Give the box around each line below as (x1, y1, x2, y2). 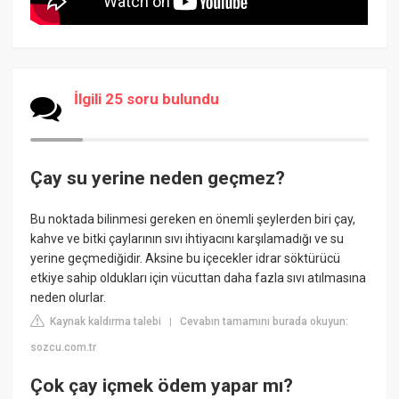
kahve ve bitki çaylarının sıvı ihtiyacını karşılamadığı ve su (30, 231, 345, 246)
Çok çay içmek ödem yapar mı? (30, 375, 294, 397)
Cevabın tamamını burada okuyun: (180, 314, 349, 328)
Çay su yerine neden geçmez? (30, 167, 286, 190)
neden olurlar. (30, 289, 107, 305)
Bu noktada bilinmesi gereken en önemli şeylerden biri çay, (30, 211, 356, 226)
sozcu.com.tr (30, 340, 97, 354)
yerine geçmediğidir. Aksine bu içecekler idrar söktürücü (30, 250, 341, 265)
